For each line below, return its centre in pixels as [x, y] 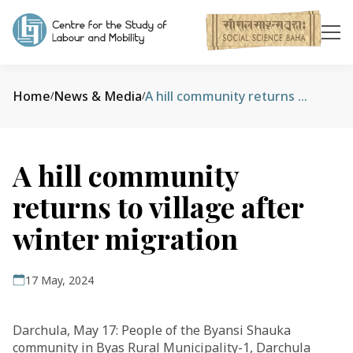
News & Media [98, 96]
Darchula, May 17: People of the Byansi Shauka [152, 330]
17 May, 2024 [59, 280]
